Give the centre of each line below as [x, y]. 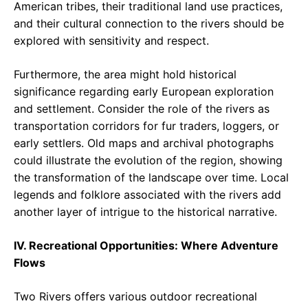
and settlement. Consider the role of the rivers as [142, 109]
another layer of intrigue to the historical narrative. [145, 212]
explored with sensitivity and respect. [111, 41]
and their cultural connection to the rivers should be [149, 24]
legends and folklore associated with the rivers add [147, 195]
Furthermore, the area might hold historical [125, 75]
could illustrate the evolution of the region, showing [148, 161]
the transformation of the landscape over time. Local [151, 178]
